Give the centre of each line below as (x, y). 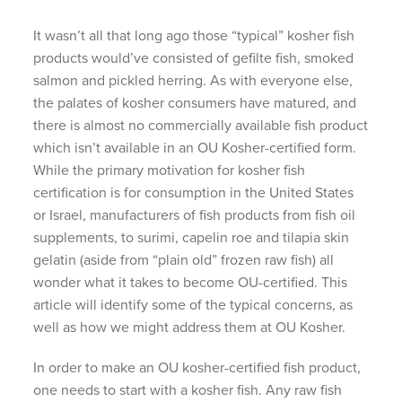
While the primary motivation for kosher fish (170, 170)
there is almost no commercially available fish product (201, 125)
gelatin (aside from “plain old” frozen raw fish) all (184, 260)
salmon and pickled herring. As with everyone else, (193, 80)
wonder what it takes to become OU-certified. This (191, 282)
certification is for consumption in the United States (194, 192)
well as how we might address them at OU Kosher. (190, 327)
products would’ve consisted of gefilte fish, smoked (194, 58)
